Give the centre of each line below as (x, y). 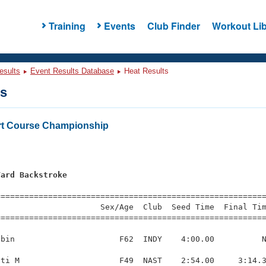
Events (119, 26)
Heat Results (145, 71)
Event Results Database (72, 71)
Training (67, 26)
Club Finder (173, 26)
